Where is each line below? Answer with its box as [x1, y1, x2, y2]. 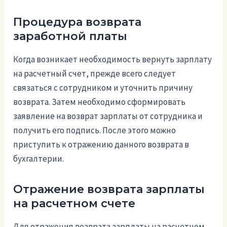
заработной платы [13, 29, 128, 44]
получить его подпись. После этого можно [13, 124, 176, 136]
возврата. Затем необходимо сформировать [13, 96, 186, 107]
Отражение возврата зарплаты [13, 182, 205, 196]
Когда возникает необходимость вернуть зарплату [13, 53, 212, 65]
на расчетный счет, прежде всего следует [13, 67, 176, 79]
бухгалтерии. [13, 153, 64, 164]
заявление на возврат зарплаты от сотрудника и [13, 110, 203, 122]
